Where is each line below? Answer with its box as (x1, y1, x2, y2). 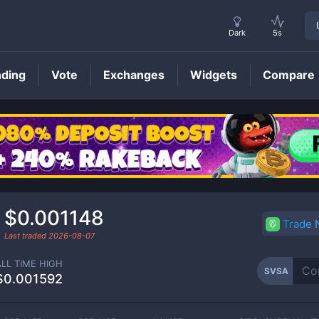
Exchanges (103, 68, 164, 82)
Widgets (190, 68, 237, 82)
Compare (263, 68, 315, 82)
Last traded (4, 230, 48, 241)
